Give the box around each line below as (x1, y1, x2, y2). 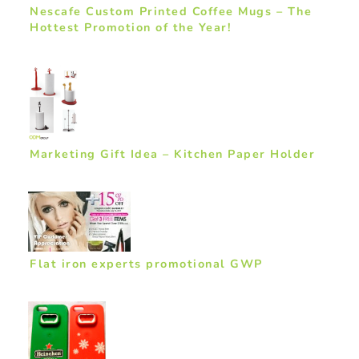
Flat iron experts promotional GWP (30, 256, 263, 272)
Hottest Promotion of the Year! (30, 19, 232, 36)
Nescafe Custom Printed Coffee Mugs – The (30, 3, 312, 20)
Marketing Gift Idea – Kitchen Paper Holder (30, 146, 315, 163)
